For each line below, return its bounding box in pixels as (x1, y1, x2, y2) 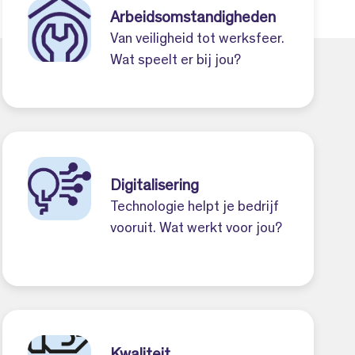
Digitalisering (109, 179, 199, 195)
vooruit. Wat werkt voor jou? (109, 222, 282, 236)
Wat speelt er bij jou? (109, 53, 241, 68)
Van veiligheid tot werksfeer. (109, 32, 284, 47)
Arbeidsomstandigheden (109, 10, 276, 27)
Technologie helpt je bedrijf (109, 200, 279, 215)
